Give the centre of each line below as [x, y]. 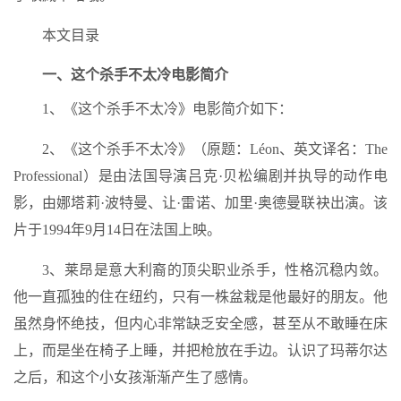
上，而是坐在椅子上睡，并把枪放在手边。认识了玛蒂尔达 [200, 350]
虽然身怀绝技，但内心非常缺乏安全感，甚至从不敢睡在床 [200, 324]
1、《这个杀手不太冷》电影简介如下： [167, 109]
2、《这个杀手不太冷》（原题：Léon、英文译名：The [215, 149]
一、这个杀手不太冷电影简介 [135, 75]
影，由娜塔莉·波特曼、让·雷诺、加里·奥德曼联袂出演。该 [200, 203]
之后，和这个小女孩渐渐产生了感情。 [135, 377]
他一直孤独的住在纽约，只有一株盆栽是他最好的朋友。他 [200, 297]
